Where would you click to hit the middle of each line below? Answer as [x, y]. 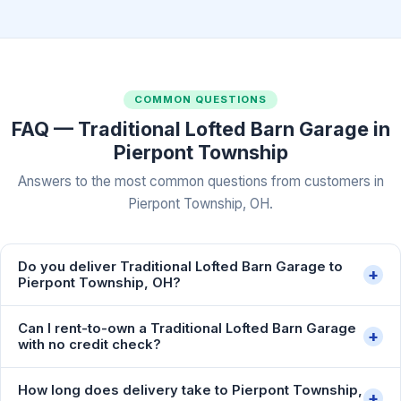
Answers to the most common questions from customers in [200, 181]
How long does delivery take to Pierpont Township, [191, 390]
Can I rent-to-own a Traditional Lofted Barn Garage [188, 328]
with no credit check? [90, 344]
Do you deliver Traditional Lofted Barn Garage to [181, 266]
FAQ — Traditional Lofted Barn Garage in [200, 129]
